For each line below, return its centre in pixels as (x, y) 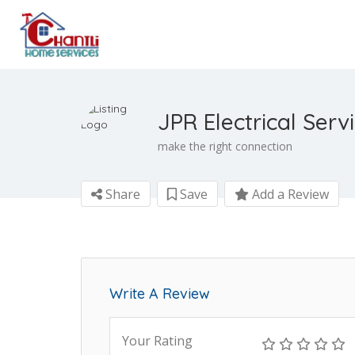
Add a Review (289, 194)
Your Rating (157, 341)
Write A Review (160, 294)
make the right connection (225, 146)
